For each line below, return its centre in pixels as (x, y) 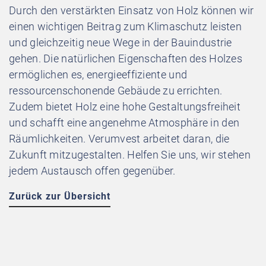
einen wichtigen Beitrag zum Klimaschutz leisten (126, 26)
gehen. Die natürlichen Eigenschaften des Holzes (126, 58)
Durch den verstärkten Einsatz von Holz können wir (132, 10)
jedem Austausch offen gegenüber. (92, 170)
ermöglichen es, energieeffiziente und (98, 74)
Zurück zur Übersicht (60, 196)
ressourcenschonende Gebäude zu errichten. (116, 90)
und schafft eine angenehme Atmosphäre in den (124, 122)
